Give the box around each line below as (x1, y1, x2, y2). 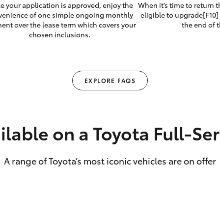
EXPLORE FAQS (84, 76, 136, 85)
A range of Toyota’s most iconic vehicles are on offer (4, 154, 216, 167)
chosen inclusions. (29, 29, 91, 40)
